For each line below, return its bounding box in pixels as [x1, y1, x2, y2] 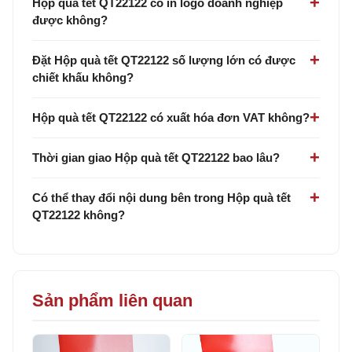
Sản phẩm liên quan [32, 290, 192, 310]
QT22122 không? [32, 207, 125, 222]
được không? [32, 13, 108, 27]
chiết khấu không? [32, 70, 134, 84]
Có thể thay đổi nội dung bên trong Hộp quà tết [32, 190, 291, 204]
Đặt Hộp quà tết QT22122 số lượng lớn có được [32, 53, 295, 67]
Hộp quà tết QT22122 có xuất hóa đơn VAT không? [32, 110, 310, 124]
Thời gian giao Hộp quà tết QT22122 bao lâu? [32, 150, 280, 164]
